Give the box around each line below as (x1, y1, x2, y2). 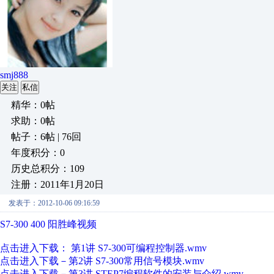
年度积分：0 (11, 147, 65, 158)
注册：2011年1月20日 (11, 179, 104, 190)
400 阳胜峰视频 (28, 219, 97, 229)
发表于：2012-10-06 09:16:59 (9, 199, 100, 207)
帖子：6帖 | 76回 (11, 131, 81, 142)
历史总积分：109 (11, 163, 84, 174)
